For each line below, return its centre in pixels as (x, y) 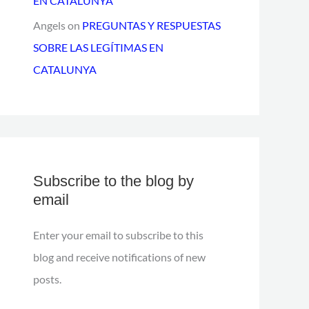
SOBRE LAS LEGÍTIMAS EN (98, 47)
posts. (47, 279)
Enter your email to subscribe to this (118, 235)
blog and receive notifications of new (119, 257)
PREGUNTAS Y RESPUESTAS (151, 25)
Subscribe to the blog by (113, 181)
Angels (49, 25)
